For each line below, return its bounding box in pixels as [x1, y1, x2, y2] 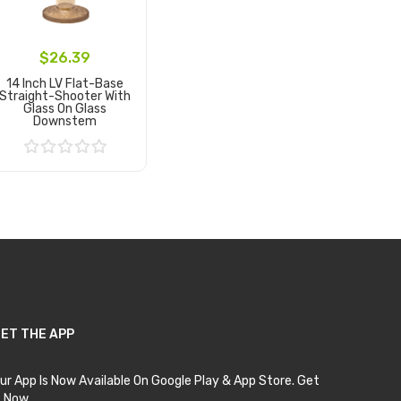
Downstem [32, 113, 97, 129]
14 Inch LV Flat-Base [5, 75, 124, 91]
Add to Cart [30, 164, 98, 180]
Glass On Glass [22, 100, 107, 116]
